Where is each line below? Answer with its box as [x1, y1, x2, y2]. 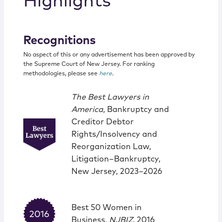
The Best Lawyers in [71, 93, 149, 102]
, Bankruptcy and [103, 106, 169, 114]
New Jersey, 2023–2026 [71, 167, 162, 176]
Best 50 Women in [71, 203, 142, 212]
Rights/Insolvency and [71, 130, 157, 139]
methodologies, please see [23, 71, 99, 77]
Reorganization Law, [71, 143, 151, 151]
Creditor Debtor [71, 118, 134, 126]
